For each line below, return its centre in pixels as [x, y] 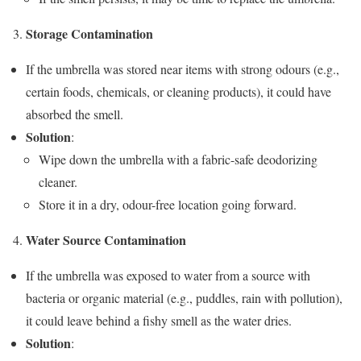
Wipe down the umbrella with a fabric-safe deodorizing [178, 159]
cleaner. [58, 181]
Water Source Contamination [106, 239]
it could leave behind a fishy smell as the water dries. [159, 320]
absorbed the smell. [75, 114]
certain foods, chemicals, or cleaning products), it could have [178, 91]
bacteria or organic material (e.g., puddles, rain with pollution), [184, 297]
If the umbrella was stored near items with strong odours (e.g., [183, 68]
